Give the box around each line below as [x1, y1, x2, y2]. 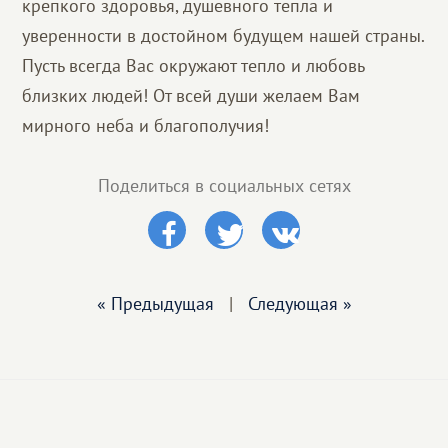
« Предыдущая [96, 292, 214, 315]
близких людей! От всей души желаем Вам [22, 84, 361, 107]
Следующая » [247, 292, 352, 315]
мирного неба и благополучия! [22, 114, 270, 137]
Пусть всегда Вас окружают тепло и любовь [22, 54, 365, 77]
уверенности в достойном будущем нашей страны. [22, 24, 425, 47]
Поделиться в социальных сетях [97, 174, 351, 197]
